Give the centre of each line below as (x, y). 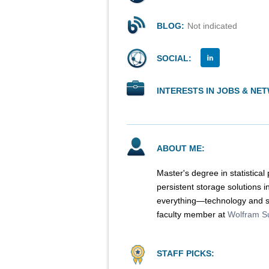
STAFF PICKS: (186, 253)
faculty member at (192, 214)
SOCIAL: (174, 58)
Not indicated (212, 26)
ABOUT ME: (181, 148)
